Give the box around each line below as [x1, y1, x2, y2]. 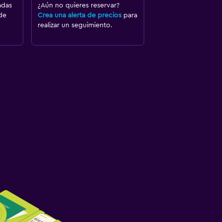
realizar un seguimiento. [37, 22, 112, 29]
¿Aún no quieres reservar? [37, 2, 119, 9]
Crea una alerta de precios [37, 12, 121, 19]
